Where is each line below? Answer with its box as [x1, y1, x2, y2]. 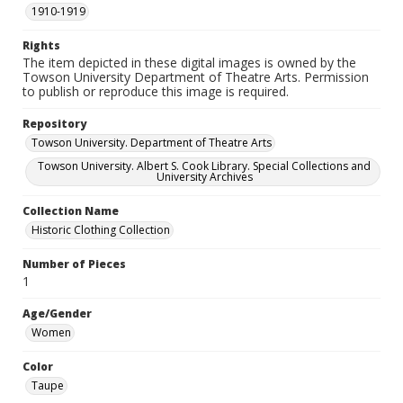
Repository [22, 116, 86, 131]
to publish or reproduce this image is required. [22, 83, 289, 100]
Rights [22, 38, 60, 53]
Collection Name [22, 203, 119, 219]
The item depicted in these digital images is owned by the [22, 54, 356, 71]
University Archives [156, 169, 253, 184]
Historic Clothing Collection [31, 222, 170, 237]
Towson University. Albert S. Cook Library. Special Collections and [38, 158, 371, 174]
